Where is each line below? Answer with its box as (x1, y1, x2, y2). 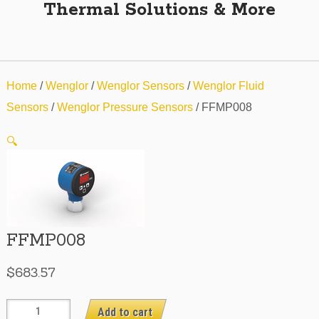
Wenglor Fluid (192, 80, 264, 93)
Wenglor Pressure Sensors (56, 101, 193, 114)
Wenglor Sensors (96, 80, 184, 93)
